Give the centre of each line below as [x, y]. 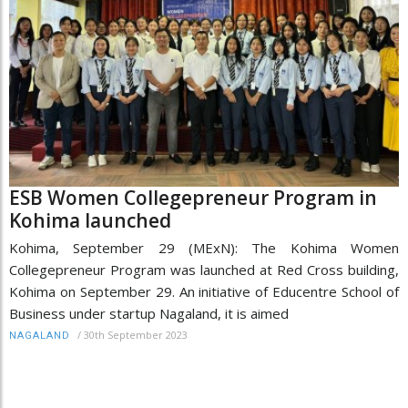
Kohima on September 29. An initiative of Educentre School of [204, 292]
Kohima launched [90, 221]
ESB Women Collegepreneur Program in [193, 198]
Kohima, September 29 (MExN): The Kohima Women [204, 248]
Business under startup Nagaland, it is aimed [149, 314]
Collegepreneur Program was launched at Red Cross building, [204, 270]
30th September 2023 [136, 335]
